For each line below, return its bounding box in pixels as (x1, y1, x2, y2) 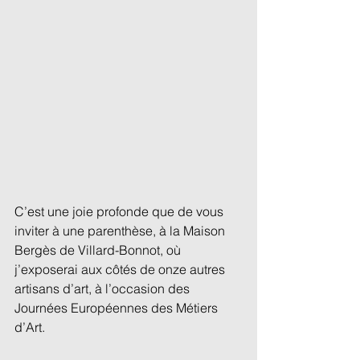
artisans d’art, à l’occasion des (14, 280, 193, 297)
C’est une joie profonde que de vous (14, 202, 227, 219)
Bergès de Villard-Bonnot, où (14, 241, 184, 258)
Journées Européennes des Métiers (14, 299, 221, 316)
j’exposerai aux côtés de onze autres (14, 260, 228, 277)
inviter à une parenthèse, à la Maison (14, 222, 228, 239)
